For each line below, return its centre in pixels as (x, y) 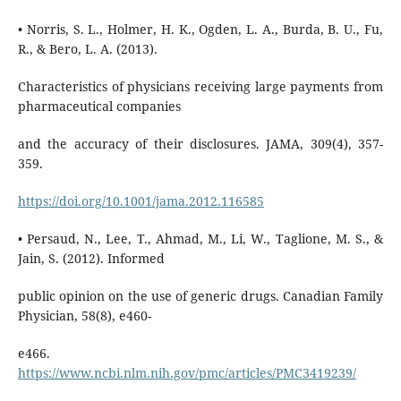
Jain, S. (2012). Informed (91, 258)
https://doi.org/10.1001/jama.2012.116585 (141, 200)
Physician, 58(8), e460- (84, 315)
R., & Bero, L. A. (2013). (87, 48)
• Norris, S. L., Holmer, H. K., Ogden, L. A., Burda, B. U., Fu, (200, 29)
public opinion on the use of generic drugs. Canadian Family (200, 295)
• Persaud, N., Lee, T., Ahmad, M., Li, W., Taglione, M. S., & (200, 238)
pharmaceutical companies (99, 106)
